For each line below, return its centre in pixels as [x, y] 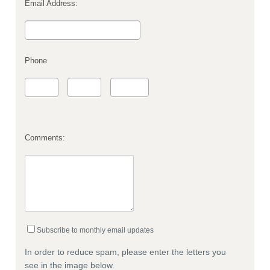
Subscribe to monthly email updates [95, 230]
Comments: [45, 138]
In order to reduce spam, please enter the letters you [125, 252]
